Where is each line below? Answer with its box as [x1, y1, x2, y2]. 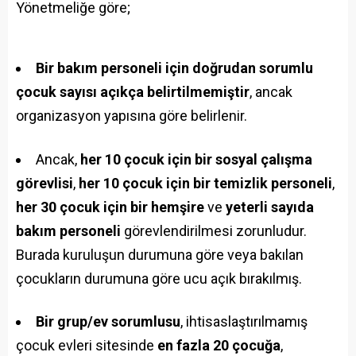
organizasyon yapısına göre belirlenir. [16, 107, 247, 125]
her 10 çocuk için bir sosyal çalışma [80, 150, 312, 168]
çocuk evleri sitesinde [16, 337, 157, 354]
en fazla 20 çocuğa [157, 337, 281, 354]
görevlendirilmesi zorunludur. [121, 222, 307, 239]
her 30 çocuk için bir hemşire [16, 198, 204, 215]
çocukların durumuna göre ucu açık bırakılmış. [16, 269, 302, 287]
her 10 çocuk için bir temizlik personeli [79, 174, 332, 192]
